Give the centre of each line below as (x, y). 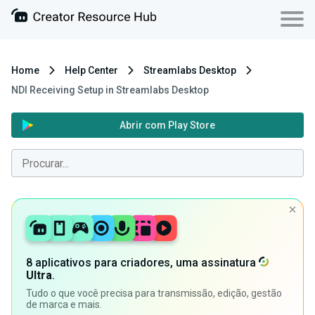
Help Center (91, 70)
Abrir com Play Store (167, 125)
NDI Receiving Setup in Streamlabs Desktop (110, 90)
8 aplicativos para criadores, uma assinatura (142, 263)
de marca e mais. (64, 305)
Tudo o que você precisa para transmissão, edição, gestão (154, 294)
